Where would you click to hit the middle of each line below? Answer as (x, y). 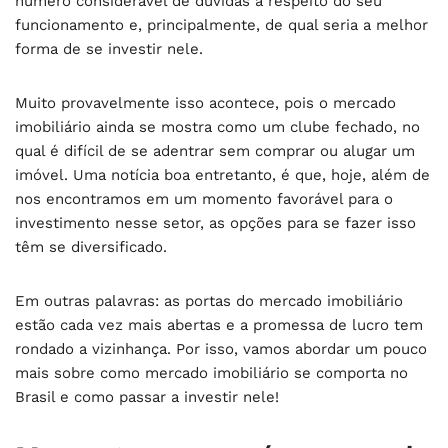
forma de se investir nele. (111, 48)
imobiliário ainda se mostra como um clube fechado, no (217, 126)
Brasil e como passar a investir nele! (149, 396)
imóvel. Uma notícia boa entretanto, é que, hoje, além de (222, 174)
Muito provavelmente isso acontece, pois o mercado (205, 102)
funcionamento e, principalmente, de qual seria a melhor (221, 24)
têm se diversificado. (93, 246)
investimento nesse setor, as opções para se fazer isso (215, 222)
